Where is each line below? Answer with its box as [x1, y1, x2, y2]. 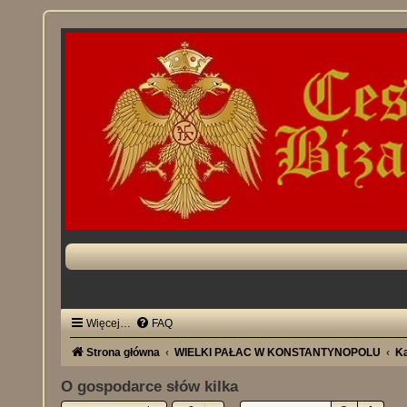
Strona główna [86, 346, 161, 359]
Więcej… [86, 317, 132, 330]
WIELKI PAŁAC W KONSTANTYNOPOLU [174, 346, 382, 359]
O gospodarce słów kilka [61, 378, 239, 395]
